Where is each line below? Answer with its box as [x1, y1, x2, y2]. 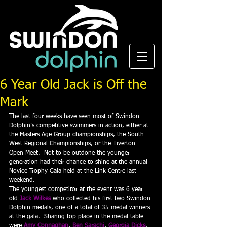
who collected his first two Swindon [51, 196, 153, 202]
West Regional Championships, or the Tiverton [9, 141, 137, 147]
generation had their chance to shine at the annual [9, 159, 149, 165]
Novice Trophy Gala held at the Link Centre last [9, 168, 138, 174]
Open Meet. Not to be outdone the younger [9, 150, 132, 156]
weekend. [9, 177, 35, 183]
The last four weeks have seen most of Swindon [9, 113, 141, 120]
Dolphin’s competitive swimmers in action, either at [9, 123, 150, 129]
